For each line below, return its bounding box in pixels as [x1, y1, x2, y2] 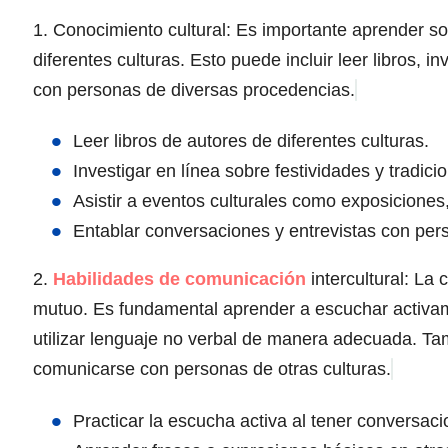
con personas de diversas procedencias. [33, 79, 355, 100]
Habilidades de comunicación [53, 269, 306, 290]
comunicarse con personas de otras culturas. [33, 359, 391, 380]
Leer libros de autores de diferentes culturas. [73, 131, 429, 152]
